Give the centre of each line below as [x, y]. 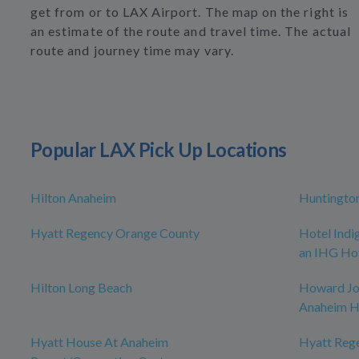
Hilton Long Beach [81, 288]
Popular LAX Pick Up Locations [159, 150]
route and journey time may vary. [132, 50]
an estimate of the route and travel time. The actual [191, 31]
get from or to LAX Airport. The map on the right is [190, 12]
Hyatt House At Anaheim [99, 342]
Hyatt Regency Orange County [115, 233]
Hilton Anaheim [73, 198]
